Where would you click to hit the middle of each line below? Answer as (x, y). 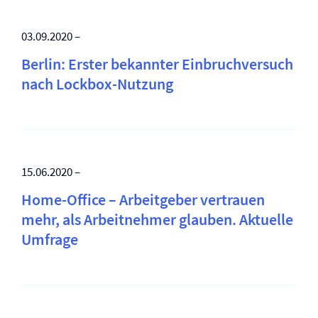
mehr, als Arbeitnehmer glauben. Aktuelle (157, 219)
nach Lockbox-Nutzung (97, 84)
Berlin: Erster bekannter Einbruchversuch (157, 64)
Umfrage (50, 239)
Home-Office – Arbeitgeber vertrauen (143, 199)
